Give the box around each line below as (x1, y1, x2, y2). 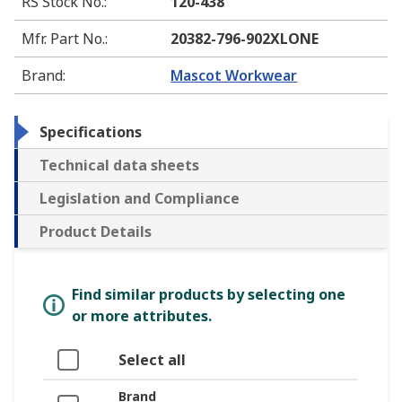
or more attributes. (72, 306, 212, 327)
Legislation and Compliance (39, 188, 240, 209)
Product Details (39, 222, 152, 242)
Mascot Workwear (170, 66, 298, 86)
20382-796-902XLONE (170, 29, 319, 49)
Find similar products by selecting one (72, 284, 345, 305)
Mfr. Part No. (22, 29, 105, 49)
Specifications (39, 122, 142, 143)
